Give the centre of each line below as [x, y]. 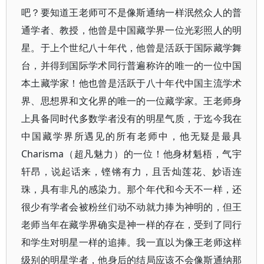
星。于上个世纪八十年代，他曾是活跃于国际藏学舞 [132, 48]
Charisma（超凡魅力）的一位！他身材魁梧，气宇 [132, 154]
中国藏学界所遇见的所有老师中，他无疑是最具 [132, 136]
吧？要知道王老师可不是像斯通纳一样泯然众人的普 [132, 12]
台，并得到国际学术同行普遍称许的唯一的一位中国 [132, 65]
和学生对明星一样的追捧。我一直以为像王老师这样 [132, 242]
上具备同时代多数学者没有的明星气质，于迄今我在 [132, 118]
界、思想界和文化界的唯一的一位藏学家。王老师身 [132, 101]
